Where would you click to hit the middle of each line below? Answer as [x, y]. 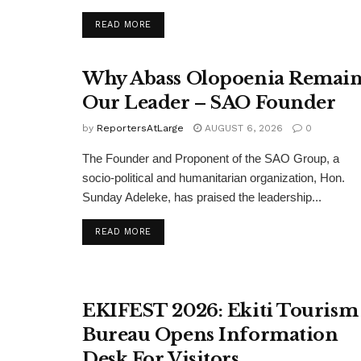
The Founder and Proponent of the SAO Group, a [211, 159]
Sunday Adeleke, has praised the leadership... [202, 197]
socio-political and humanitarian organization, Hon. [214, 178]
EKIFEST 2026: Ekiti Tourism [220, 310]
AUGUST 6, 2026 [242, 129]
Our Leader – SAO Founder [209, 103]
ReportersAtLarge [140, 129]
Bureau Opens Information [210, 334]
